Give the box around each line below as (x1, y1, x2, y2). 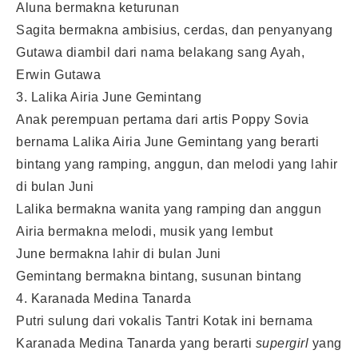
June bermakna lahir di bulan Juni (16, 246, 221, 261)
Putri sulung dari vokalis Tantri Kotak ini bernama (16, 313, 312, 328)
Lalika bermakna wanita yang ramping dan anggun (16, 201, 321, 216)
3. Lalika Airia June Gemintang (16, 89, 201, 104)
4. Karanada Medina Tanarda (16, 291, 191, 305)
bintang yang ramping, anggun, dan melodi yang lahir (16, 157, 338, 171)
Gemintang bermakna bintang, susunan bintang (16, 268, 302, 283)
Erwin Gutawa (16, 67, 101, 82)
